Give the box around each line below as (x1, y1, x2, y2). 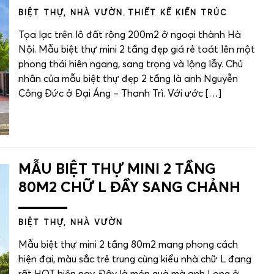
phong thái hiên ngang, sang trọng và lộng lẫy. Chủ (18, 59, 243, 69)
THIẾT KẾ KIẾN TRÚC (128, 9, 227, 17)
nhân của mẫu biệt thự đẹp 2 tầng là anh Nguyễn (18, 74, 238, 84)
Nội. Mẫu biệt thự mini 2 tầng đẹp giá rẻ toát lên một (18, 45, 255, 54)
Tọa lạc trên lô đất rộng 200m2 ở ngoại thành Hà (18, 30, 241, 40)
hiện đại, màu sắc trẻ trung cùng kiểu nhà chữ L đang (18, 254, 251, 265)
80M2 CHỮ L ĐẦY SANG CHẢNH (18, 180, 240, 196)
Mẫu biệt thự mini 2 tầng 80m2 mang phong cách (18, 240, 238, 250)
